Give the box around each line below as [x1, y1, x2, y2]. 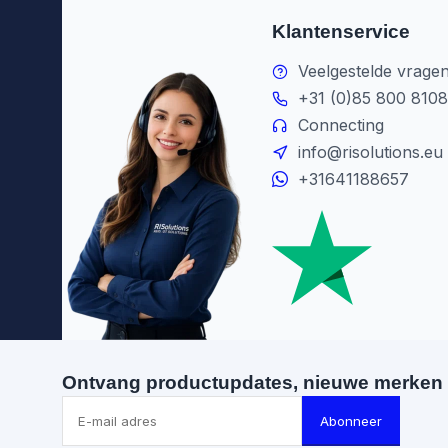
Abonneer [320, 413, 382, 430]
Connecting [298, 115, 384, 135]
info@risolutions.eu [298, 142, 443, 162]
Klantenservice [272, 21, 410, 42]
